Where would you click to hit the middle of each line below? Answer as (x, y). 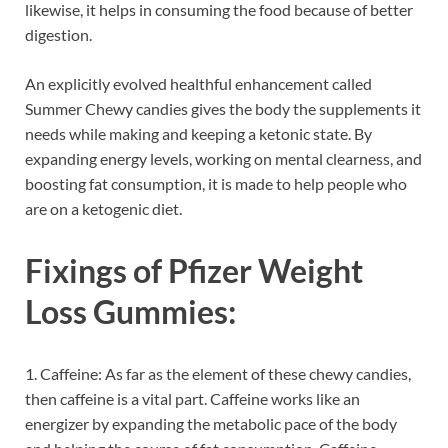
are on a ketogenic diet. (103, 209)
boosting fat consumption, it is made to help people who (216, 184)
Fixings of (96, 271)
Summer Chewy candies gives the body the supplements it (223, 109)
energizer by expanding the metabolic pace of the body (211, 423)
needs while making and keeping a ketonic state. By (198, 134)
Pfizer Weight (265, 271)
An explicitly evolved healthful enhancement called (198, 84)
